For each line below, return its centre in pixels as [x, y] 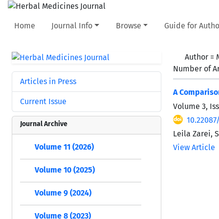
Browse [128, 25]
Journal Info [72, 25]
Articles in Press [48, 81]
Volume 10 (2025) [65, 170]
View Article [194, 147]
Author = [200, 57]
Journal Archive [44, 124]
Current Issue [43, 101]
